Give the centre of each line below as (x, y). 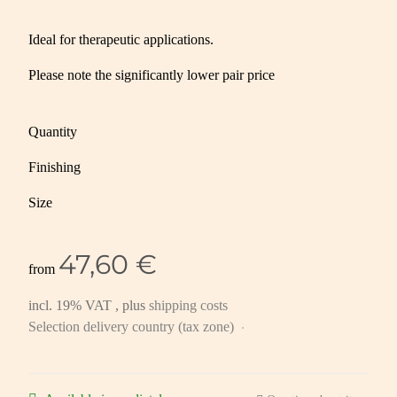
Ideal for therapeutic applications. (121, 40)
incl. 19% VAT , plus (89, 306)
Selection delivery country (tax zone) (133, 327)
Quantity (54, 132)
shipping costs (188, 306)
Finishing (56, 167)
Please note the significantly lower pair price (152, 75)
